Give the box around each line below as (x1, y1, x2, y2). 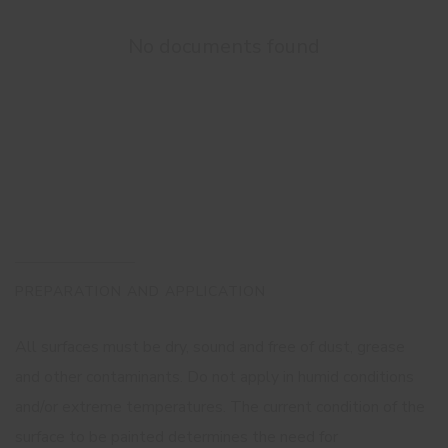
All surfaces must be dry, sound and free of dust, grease (15, 335, 405, 358)
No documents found (128, 32, 320, 60)
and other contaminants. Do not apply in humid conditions (15, 365, 414, 388)
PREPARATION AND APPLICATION (15, 281, 266, 301)
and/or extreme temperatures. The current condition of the (15, 395, 425, 418)
